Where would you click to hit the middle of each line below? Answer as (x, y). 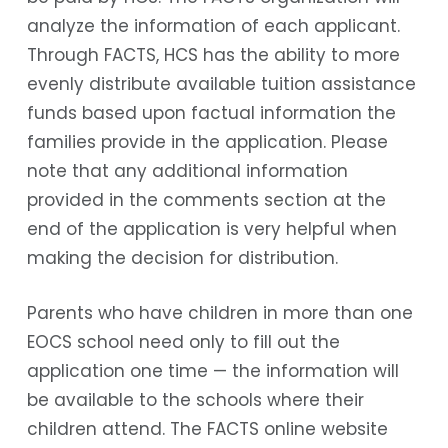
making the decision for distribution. (182, 258)
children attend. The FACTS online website (207, 428)
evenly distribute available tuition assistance (221, 84)
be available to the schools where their (195, 399)
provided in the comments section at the (206, 200)
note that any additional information (187, 171)
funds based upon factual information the (211, 113)
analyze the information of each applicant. (213, 26)
